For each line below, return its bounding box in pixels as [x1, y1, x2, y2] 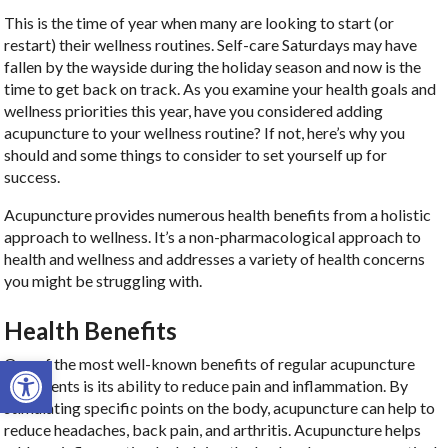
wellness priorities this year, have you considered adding [4, 100, 384, 120]
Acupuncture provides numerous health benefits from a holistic [4, 204, 432, 224]
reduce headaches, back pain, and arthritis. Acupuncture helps [4, 419, 422, 439]
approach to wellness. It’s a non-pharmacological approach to [4, 226, 422, 246]
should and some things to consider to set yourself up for [4, 144, 388, 164]
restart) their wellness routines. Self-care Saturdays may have [4, 34, 418, 54]
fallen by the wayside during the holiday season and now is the [4, 56, 422, 76]
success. [4, 166, 61, 186]
